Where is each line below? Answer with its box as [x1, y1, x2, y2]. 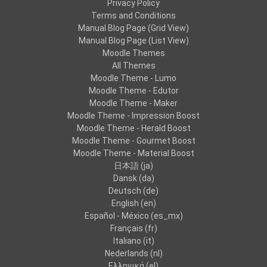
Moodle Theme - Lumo [91, 73, 176, 83]
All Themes [111, 61, 156, 70]
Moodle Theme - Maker [89, 98, 178, 108]
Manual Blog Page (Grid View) [78, 23, 189, 33]
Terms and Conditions [91, 11, 176, 20]
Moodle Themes [102, 48, 165, 58]
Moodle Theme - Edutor [88, 86, 179, 95]
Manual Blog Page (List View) [78, 36, 189, 45]
